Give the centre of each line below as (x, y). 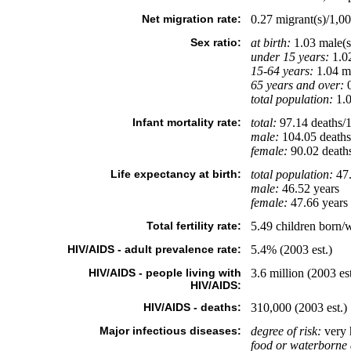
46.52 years (309, 188)
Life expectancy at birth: (175, 174)
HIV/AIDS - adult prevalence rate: (154, 249)
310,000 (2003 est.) (299, 308)
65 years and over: (297, 85)
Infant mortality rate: (186, 122)
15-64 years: (282, 71)
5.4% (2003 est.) (291, 250)
